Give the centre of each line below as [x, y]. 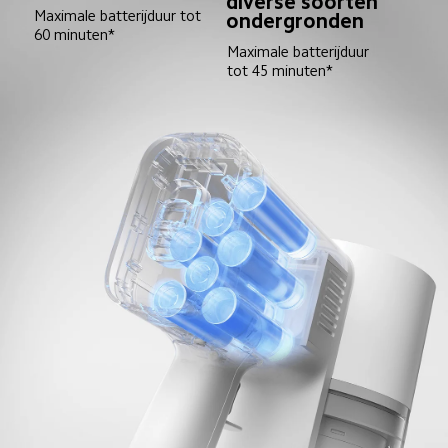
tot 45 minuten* [280, 70]
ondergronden [295, 20]
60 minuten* [75, 34]
